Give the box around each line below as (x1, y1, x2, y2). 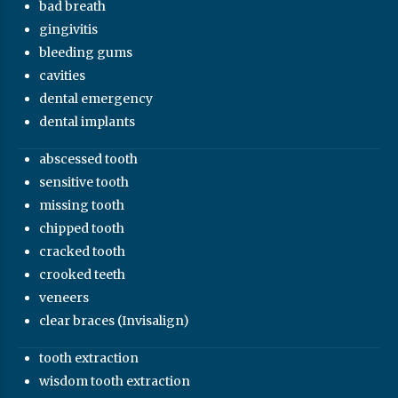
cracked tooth (39, 243, 126, 259)
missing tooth (39, 196, 125, 213)
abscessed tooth (39, 150, 139, 167)
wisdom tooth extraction (39, 372, 191, 389)
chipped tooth (39, 219, 125, 236)
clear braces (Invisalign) (39, 312, 190, 329)
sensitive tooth (39, 173, 130, 190)
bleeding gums (39, 44, 133, 60)
